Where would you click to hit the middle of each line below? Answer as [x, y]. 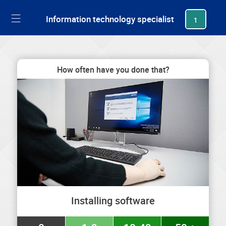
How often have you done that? [113, 70]
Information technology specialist [110, 19]
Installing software [113, 200]
